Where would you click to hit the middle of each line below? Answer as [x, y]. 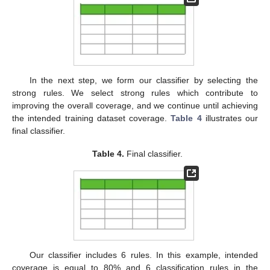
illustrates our [230, 118]
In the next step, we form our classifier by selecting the [143, 80]
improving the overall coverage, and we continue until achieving [135, 105]
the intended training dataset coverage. [92, 118]
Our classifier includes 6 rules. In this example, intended [143, 255]
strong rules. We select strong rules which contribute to [135, 93]
